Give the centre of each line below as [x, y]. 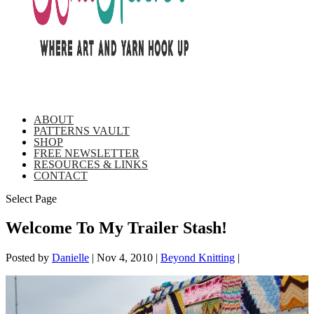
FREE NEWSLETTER [87, 153]
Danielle [70, 258]
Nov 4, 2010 [125, 258]
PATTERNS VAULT [82, 130]
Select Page [31, 198]
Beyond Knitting [198, 258]
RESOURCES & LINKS [91, 164]
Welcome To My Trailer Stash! [116, 228]
